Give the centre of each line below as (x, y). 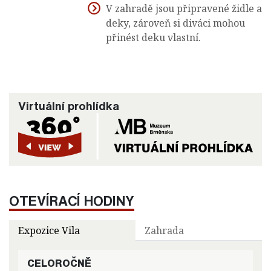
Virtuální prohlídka (69, 106)
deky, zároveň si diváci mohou (175, 23)
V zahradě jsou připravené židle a (184, 9)
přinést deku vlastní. (155, 38)
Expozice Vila (49, 231)
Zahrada (164, 231)
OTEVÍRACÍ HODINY (72, 201)
